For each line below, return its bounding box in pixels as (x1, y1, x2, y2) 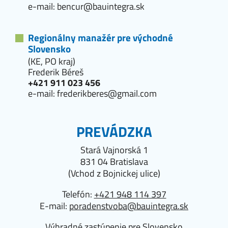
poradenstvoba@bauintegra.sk (69, 198, 188, 213)
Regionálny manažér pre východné (28, 30, 173, 45)
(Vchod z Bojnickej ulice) (68, 166, 160, 180)
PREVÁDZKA (76, 120, 152, 142)
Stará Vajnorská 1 (80, 142, 148, 157)
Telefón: (62, 187, 94, 201)
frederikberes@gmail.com (57, 86, 157, 100)
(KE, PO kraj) (28, 54, 75, 68)
